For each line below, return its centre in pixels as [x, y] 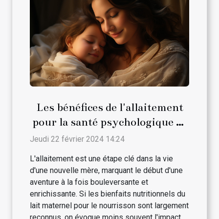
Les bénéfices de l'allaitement [109, 108]
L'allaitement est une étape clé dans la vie [101, 159]
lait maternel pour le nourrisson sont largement [109, 206]
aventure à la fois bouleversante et [89, 182]
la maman [109, 137]
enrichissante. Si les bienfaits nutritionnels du [108, 194]
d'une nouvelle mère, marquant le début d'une [106, 171]
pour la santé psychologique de [109, 122]
